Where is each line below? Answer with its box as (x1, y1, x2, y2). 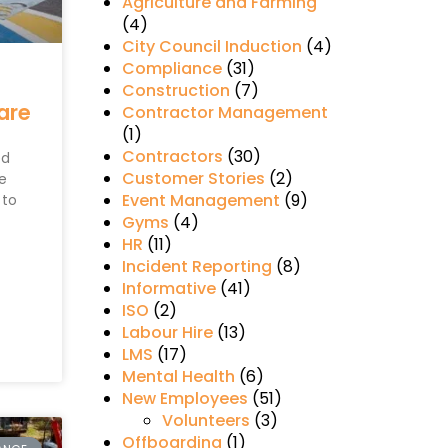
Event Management (121, 189, 280, 213)
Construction (121, 79, 230, 103)
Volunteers (161, 409, 250, 433)
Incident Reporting (121, 255, 272, 279)
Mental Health (121, 365, 235, 389)
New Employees (121, 387, 248, 411)
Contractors (121, 145, 223, 169)
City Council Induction (121, 35, 302, 59)
